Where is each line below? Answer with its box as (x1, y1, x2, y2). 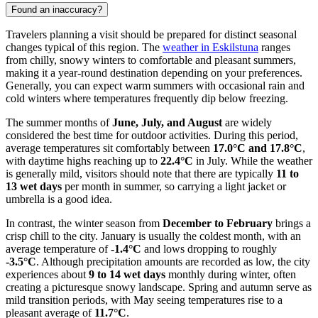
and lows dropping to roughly (141, 242, 277, 255)
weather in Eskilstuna (163, 40, 258, 53)
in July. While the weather (193, 154, 312, 167)
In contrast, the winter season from (6, 216, 163, 229)
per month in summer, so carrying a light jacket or (62, 180, 286, 192)
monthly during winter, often (165, 268, 296, 280)
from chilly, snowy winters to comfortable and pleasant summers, (6, 53, 296, 66)
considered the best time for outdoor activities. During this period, (6, 128, 298, 141)
